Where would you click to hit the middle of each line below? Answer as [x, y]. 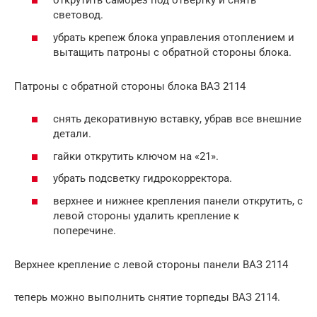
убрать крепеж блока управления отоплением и [174, 37]
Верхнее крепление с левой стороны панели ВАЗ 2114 [151, 264]
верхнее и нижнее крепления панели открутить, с [178, 201]
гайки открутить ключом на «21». [136, 156]
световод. [78, 15]
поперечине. [85, 230]
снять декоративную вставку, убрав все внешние [177, 119]
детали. [72, 134]
